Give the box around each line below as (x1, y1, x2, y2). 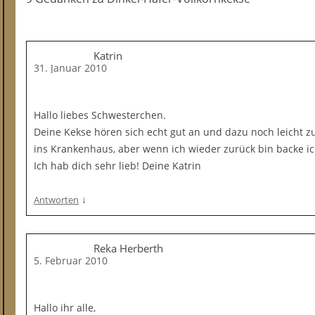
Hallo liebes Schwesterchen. (34, 108, 166, 122)
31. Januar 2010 (34, 61, 107, 75)
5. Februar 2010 (34, 254, 108, 267)
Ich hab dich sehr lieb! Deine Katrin (34, 159, 201, 172)
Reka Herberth (94, 241, 163, 255)
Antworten (34, 193, 79, 206)
